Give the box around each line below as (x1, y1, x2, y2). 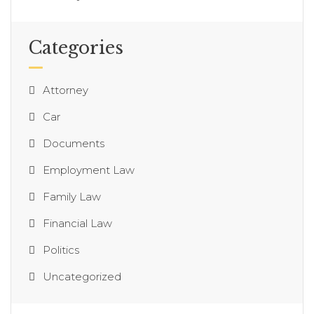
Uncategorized (43, 270, 121, 284)
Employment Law (43, 163, 135, 177)
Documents (43, 137, 104, 151)
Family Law (43, 190, 101, 204)
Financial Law (43, 217, 112, 231)
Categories (29, 37, 123, 60)
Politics (43, 243, 79, 257)
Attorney (43, 83, 88, 97)
